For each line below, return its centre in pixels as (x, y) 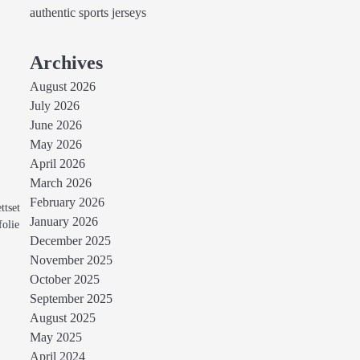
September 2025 (71, 299)
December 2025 (70, 241)
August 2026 (62, 87)
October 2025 (64, 280)
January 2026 (63, 222)
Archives (66, 63)
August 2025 (62, 318)
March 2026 (60, 183)
